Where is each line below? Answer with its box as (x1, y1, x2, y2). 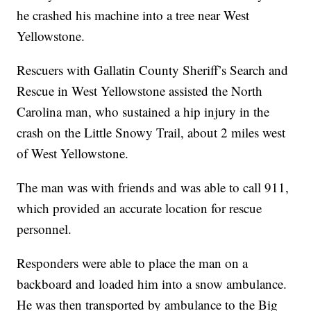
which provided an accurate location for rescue (17, 199, 262, 217)
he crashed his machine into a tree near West (17, 6, 250, 24)
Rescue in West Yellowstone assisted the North (17, 82, 263, 100)
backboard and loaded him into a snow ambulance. (17, 275, 287, 293)
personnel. (17, 220, 72, 238)
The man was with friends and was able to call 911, (17, 178, 289, 196)
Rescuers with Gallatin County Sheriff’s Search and (17, 61, 289, 79)
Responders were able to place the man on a (17, 254, 249, 272)
